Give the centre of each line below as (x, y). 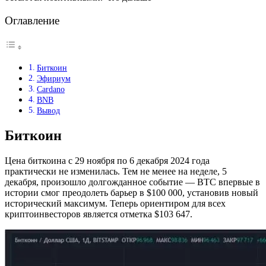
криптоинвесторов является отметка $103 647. (99, 214)
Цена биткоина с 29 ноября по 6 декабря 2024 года (107, 161)
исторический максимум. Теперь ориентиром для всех (115, 203)
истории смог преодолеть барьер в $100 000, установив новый (132, 193)
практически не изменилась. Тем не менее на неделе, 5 (116, 171)
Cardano (50, 89)
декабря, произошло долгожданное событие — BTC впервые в (132, 182)
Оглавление (32, 20)
